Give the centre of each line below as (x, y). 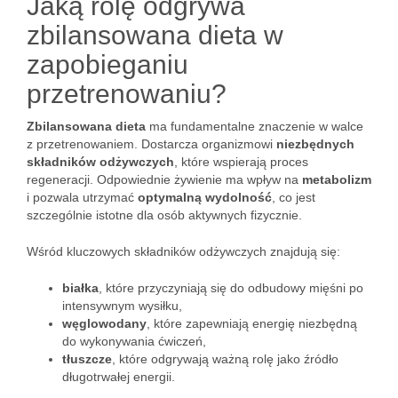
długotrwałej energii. (119, 377)
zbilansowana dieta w (155, 35)
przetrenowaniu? (127, 94)
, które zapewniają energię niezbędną (252, 323)
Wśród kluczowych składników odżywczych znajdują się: (183, 251)
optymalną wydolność (205, 197)
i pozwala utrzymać (82, 197)
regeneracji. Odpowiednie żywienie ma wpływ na (164, 179)
